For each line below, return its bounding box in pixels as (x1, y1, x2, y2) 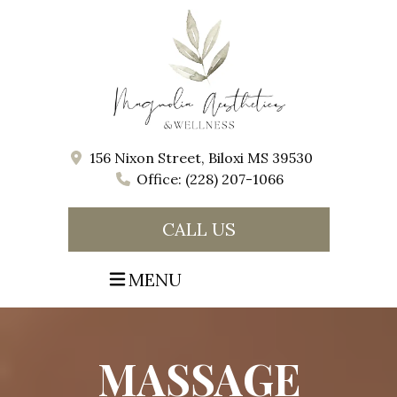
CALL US (161, 217, 236, 240)
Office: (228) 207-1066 (136, 169, 284, 188)
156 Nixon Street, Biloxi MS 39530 (89, 148, 313, 167)
